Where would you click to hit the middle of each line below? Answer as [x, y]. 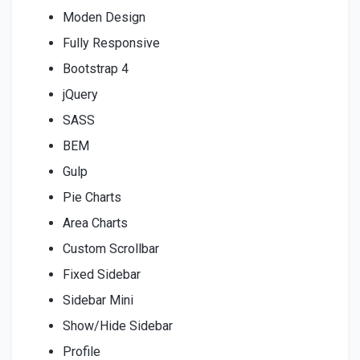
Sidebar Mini [98, 300]
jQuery [80, 94]
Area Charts [95, 223]
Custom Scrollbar [110, 248]
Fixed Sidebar [101, 274]
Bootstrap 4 [95, 68]
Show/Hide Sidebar [117, 325]
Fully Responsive [111, 43]
